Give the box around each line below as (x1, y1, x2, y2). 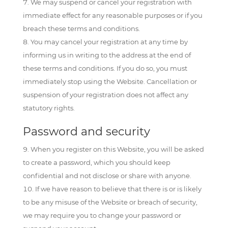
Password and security (22, 125, 150, 138)
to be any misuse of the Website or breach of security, (22, 198, 197, 206)
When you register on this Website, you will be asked (30, 145, 204, 153)
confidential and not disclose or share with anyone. (22, 172, 191, 180)
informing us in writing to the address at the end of (22, 51, 191, 59)
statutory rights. (22, 104, 75, 112)
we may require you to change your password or (22, 211, 181, 219)
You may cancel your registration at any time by (30, 38, 188, 46)
